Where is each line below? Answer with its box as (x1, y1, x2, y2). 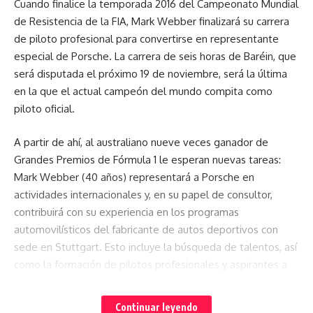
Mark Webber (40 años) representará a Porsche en (14, 170, 254, 184)
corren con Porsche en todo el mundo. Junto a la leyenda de (14, 292, 298, 306)
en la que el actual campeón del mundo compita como (14, 85, 272, 99)
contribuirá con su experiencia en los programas (14, 205, 239, 219)
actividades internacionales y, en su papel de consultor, (14, 187, 272, 201)
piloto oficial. (14, 102, 78, 116)
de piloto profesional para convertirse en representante (14, 32, 279, 46)
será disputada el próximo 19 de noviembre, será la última (14, 67, 287, 81)
